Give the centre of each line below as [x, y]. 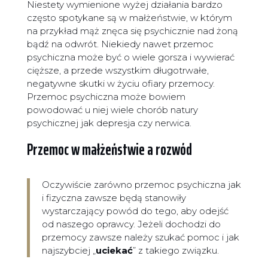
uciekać [114, 251]
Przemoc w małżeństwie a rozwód [109, 150]
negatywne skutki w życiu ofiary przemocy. [121, 84]
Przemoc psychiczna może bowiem [106, 97]
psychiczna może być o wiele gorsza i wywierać [130, 57]
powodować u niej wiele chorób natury [112, 110]
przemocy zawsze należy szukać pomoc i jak [140, 237]
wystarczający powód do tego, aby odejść [135, 211]
